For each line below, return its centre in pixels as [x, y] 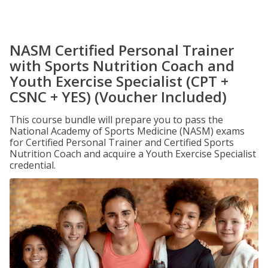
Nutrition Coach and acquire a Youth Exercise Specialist [133, 154]
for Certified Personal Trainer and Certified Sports [122, 142]
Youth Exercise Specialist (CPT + [119, 81]
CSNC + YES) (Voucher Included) [118, 97]
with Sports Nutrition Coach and [122, 66]
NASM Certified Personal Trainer [122, 50]
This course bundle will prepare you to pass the [116, 120]
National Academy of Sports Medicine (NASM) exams [127, 131]
